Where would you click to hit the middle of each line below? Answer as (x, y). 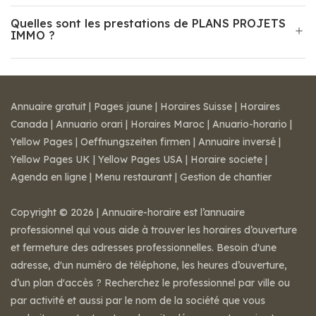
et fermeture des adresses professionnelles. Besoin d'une (144, 248)
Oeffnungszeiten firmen (135, 142)
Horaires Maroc (168, 124)
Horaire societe (226, 159)
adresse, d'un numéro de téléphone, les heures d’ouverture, (149, 265)
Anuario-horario (250, 124)
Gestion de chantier (226, 177)
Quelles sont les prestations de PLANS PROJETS (148, 23)
